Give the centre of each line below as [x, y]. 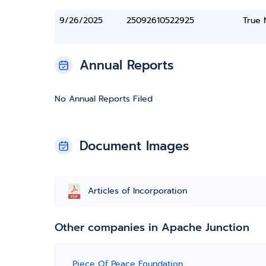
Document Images [134, 146]
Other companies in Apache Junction [152, 227]
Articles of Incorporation [137, 191]
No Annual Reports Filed [104, 99]
